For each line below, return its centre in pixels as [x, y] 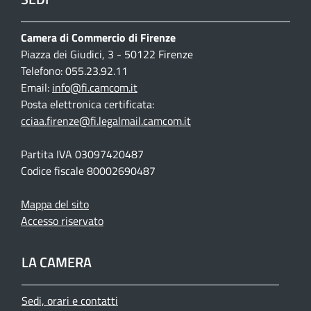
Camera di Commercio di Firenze [98, 37]
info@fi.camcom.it [95, 87]
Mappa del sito [55, 204]
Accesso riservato [62, 220]
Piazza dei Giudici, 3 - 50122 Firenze [107, 54]
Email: [36, 87]
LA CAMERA [57, 262]
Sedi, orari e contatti [70, 300]
